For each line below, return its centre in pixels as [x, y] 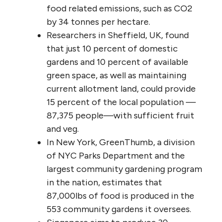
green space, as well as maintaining [116, 75]
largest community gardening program [124, 169]
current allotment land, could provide [121, 88]
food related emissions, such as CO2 [119, 8]
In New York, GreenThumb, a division [121, 142]
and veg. [63, 129]
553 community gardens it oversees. [119, 209]
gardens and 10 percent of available [117, 62]
